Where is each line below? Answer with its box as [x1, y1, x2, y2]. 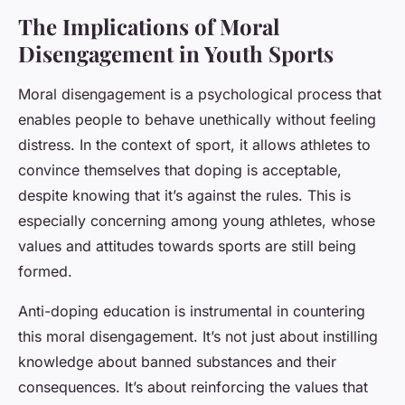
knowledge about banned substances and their [18, 353, 336, 372]
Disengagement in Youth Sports [18, 39, 334, 69]
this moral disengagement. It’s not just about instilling [18, 327, 378, 346]
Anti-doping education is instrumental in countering [18, 302, 365, 321]
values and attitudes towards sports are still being [18, 237, 356, 256]
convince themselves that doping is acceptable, [18, 161, 342, 180]
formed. [18, 262, 72, 281]
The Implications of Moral [18, 12, 279, 42]
